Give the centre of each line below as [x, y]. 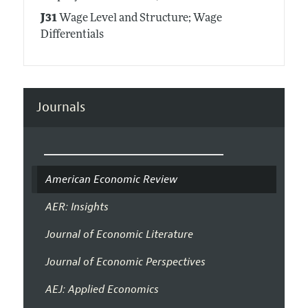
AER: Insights [77, 207]
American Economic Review [111, 180]
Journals [60, 108]
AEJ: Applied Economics [102, 290]
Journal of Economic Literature [119, 235]
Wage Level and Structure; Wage [139, 18]
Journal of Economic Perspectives [125, 262]
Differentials [72, 35]
